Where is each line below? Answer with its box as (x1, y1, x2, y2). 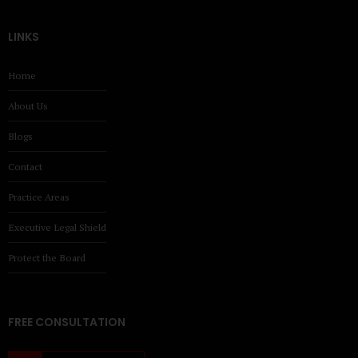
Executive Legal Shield (8, 220, 106, 234)
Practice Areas (8, 189, 70, 204)
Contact (8, 159, 42, 173)
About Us (8, 98, 48, 113)
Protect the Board (8, 250, 86, 265)
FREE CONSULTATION (8, 314, 125, 331)
